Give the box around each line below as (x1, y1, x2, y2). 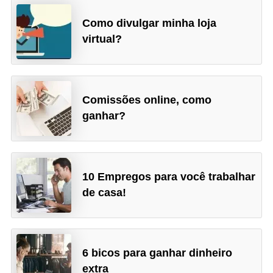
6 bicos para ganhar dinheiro (82, 247, 233, 260)
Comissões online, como (82, 93, 212, 106)
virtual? (82, 33, 122, 46)
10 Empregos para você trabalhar (82, 170, 256, 183)
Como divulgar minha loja (82, 17, 217, 30)
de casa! (82, 186, 127, 199)
